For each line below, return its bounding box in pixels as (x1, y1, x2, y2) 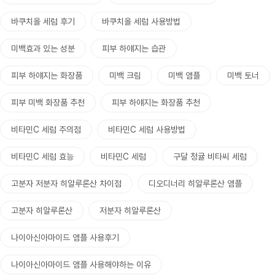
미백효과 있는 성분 (11, 44, 75, 53)
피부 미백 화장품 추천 (11, 98, 85, 107)
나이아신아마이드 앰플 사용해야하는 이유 (11, 260, 151, 269)
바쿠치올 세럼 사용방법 (102, 17, 180, 26)
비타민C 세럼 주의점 (11, 125, 81, 134)
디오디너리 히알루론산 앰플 (149, 179, 242, 188)
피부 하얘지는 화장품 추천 (112, 98, 200, 107)
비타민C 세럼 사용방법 (108, 125, 185, 134)
